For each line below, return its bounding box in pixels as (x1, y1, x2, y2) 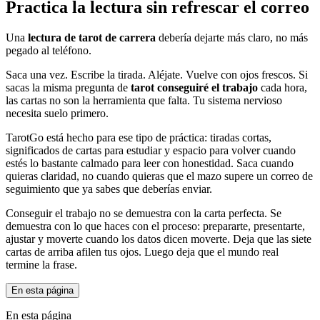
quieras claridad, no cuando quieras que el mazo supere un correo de (6, 169, 313, 182)
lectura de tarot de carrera (28, 31, 156, 44)
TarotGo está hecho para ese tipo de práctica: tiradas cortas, (6, 131, 271, 144)
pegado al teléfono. (6, 44, 91, 56)
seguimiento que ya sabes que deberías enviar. (6, 182, 212, 195)
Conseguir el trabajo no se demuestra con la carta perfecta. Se (6, 206, 281, 219)
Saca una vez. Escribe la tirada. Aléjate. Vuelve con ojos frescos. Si (6, 68, 308, 81)
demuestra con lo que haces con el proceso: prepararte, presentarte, (6, 219, 305, 232)
